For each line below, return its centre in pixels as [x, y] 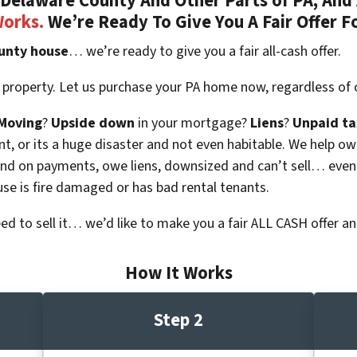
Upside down [93, 123]
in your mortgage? [192, 123]
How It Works [178, 273]
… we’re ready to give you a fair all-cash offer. [205, 51]
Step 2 [178, 321]
